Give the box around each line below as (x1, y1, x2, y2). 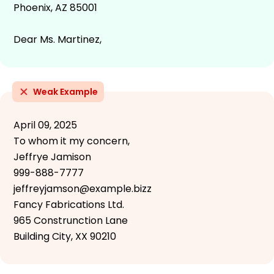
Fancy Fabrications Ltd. (13, 197, 124, 212)
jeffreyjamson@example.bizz (13, 181, 152, 196)
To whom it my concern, (13, 133, 130, 148)
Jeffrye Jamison (13, 149, 91, 164)
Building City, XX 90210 (13, 229, 116, 243)
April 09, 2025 (13, 117, 77, 132)
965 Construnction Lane (13, 213, 128, 228)
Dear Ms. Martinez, (13, 32, 102, 46)
